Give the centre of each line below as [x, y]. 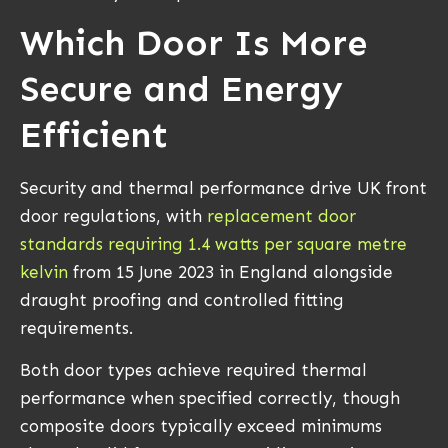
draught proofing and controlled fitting [182, 299]
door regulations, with [111, 215]
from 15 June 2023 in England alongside [230, 271]
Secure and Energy [181, 88]
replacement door [279, 215]
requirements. [76, 327]
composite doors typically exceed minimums [201, 426]
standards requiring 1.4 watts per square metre [213, 243]
